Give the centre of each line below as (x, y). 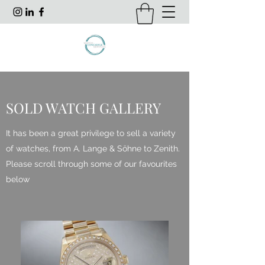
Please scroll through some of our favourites (91, 164)
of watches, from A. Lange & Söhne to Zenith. (93, 148)
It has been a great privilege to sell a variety (91, 133)
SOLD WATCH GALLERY (83, 107)
